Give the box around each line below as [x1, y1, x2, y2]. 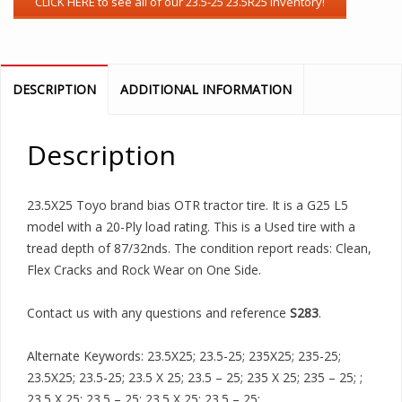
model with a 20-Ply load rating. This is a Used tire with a [27, 218, 355, 235]
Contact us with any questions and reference [27, 304, 290, 321]
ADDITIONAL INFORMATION [120, 81, 292, 98]
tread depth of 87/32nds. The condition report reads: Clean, [27, 240, 371, 257]
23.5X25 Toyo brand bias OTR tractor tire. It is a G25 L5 [27, 197, 348, 214]
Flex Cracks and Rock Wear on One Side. [27, 261, 261, 278]
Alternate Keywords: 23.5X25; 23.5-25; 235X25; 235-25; [27, 347, 341, 364]
